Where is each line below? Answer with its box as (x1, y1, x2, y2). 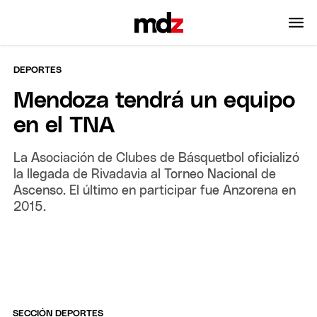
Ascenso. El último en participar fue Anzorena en (13, 184, 296, 197)
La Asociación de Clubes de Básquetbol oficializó (13, 151, 300, 165)
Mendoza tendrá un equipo (13, 89, 296, 113)
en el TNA (13, 114, 115, 137)
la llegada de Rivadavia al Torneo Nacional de (13, 168, 277, 181)
